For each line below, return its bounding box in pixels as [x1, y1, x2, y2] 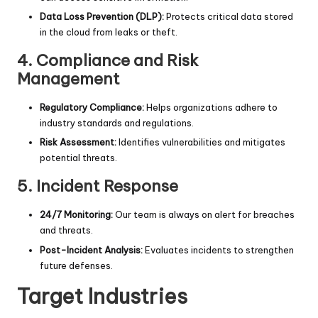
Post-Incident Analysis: [40, 243, 143, 256]
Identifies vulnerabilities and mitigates [116, 136, 285, 148]
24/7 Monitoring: [40, 209, 113, 221]
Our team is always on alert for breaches [113, 209, 295, 221]
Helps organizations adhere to [144, 102, 278, 114]
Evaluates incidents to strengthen [143, 243, 294, 256]
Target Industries [17, 283, 187, 309]
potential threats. [40, 152, 117, 164]
